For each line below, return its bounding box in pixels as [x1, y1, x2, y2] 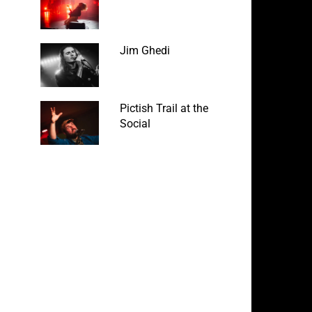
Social [119, 116, 150, 130]
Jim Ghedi [119, 43, 170, 57]
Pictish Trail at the [119, 101, 208, 115]
